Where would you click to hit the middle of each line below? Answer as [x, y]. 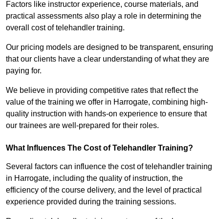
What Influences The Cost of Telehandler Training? [99, 148]
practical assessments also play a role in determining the [104, 16]
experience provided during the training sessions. [91, 202]
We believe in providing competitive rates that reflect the [102, 90]
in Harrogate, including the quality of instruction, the [94, 178]
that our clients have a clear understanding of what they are [108, 59]
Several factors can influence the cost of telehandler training [109, 167]
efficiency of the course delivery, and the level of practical [104, 190]
